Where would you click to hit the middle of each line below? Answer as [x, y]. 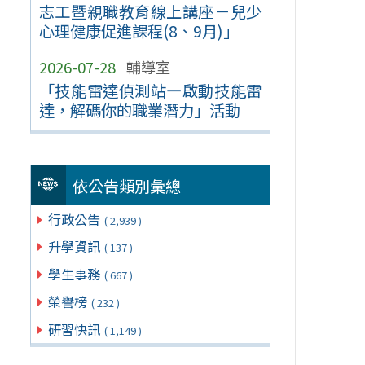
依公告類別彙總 [127, 185]
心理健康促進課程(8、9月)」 [139, 31]
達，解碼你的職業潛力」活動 [139, 110]
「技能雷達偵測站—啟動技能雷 [150, 91]
